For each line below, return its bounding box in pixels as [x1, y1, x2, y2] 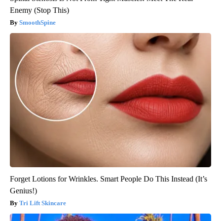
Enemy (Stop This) [10, 5, 69, 14]
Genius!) [10, 186, 37, 195]
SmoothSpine [19, 18, 56, 26]
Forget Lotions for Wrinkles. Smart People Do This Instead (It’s [10, 174, 207, 183]
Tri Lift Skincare [19, 199, 66, 207]
